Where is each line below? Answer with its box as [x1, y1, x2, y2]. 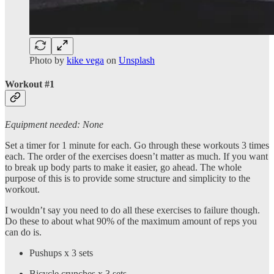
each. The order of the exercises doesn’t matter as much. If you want [5, 151, 268, 162]
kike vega [67, 54, 104, 65]
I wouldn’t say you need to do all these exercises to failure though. [5, 205, 260, 216]
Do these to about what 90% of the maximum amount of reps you [5, 216, 257, 227]
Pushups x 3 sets [29, 248, 95, 259]
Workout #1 [5, 78, 54, 89]
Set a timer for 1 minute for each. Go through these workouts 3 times [5, 140, 269, 151]
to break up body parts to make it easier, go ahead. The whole [5, 162, 242, 173]
